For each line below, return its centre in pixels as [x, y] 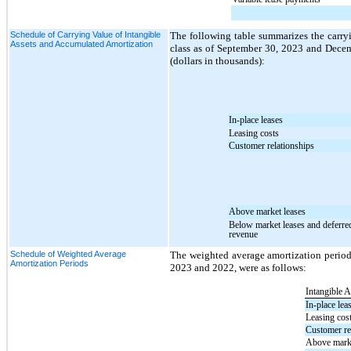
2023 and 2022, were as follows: [238, 267]
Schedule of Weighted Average [68, 253]
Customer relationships [272, 145]
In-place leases [256, 119]
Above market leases [268, 211]
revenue [244, 234]
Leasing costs [254, 133]
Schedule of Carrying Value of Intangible [85, 34]
